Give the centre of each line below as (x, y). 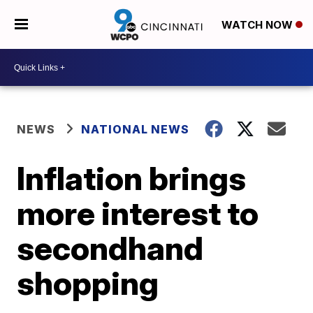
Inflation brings (132, 178)
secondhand (110, 248)
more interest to (138, 213)
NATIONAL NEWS (136, 129)
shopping (88, 283)
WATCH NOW (258, 25)
